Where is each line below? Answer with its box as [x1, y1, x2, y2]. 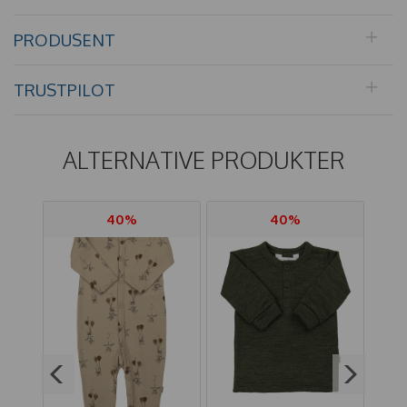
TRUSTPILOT [14, 78, 115, 100]
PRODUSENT [14, 28, 115, 50]
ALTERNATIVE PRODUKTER [62, 144, 345, 174]
